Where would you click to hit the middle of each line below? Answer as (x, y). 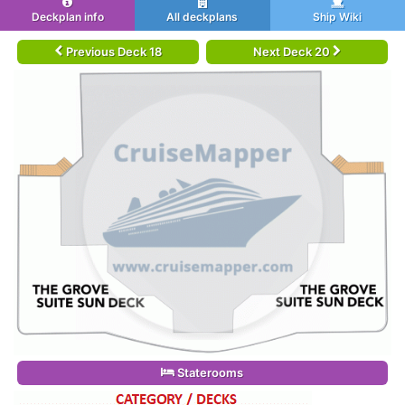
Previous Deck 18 (112, 52)
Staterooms (209, 373)
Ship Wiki (338, 17)
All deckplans (202, 17)
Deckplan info (67, 17)
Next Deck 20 (292, 52)
